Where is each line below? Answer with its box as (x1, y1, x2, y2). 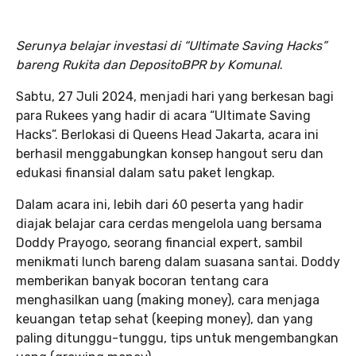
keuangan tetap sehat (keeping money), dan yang (16, 311, 313, 327)
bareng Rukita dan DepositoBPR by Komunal (16, 57, 280, 72)
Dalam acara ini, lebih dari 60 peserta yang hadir (16, 197, 304, 212)
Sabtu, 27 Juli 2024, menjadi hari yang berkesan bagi (16, 89, 334, 104)
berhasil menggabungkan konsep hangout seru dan (16, 146, 323, 161)
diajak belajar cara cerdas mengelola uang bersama (16, 216, 322, 231)
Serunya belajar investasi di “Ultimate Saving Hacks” (16, 38, 327, 53)
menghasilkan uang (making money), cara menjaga (16, 292, 319, 308)
